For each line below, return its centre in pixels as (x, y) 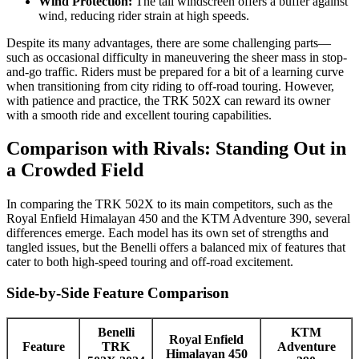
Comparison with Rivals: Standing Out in (176, 149)
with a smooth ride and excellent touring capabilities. (139, 115)
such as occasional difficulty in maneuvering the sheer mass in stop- (177, 57)
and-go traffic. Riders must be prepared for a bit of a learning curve (175, 71)
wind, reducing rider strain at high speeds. (144, 15)
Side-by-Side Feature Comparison (118, 293)
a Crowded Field (75, 170)
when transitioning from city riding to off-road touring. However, (170, 86)
